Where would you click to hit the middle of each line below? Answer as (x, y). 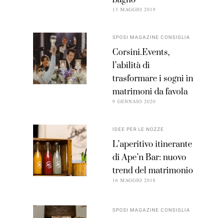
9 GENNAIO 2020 (134, 101)
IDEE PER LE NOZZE (138, 130)
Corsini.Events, (141, 53)
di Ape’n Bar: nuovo (150, 158)
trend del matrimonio (153, 171)
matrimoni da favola (150, 92)
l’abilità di (131, 66)
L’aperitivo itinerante (153, 145)
